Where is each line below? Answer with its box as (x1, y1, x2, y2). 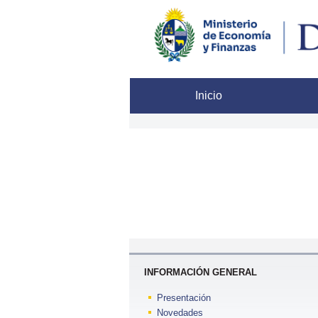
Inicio (130, 89, 222, 102)
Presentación (157, 292, 211, 303)
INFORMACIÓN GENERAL (144, 267, 257, 278)
